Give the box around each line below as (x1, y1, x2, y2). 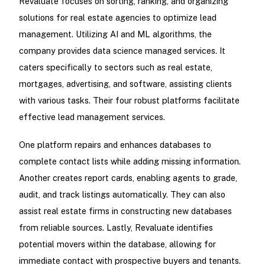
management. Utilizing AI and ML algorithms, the (18, 28, 212, 39)
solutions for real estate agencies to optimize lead (18, 12, 216, 22)
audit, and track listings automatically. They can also (18, 189, 225, 199)
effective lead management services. (18, 111, 165, 122)
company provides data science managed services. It (18, 45, 225, 56)
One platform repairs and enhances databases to (18, 139, 211, 150)
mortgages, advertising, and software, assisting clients (18, 78, 232, 89)
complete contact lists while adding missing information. (18, 156, 241, 166)
